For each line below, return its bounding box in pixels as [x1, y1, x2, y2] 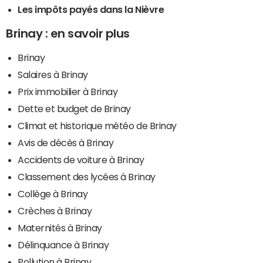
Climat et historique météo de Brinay [18, 120, 177, 130]
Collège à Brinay [18, 188, 88, 198]
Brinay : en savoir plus [6, 27, 130, 39]
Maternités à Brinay [18, 222, 102, 232]
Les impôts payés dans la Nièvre [18, 4, 164, 14]
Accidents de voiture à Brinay [18, 154, 144, 164]
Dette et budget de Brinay [18, 103, 131, 113]
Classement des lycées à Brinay [18, 171, 156, 181]
